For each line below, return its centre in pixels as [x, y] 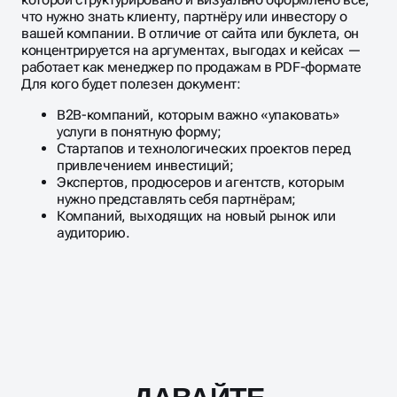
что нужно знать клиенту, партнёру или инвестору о [184, 16]
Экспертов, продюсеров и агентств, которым [201, 182]
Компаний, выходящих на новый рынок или [196, 215]
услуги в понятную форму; [139, 131]
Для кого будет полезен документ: [131, 83]
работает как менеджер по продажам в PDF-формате [191, 66]
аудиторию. [93, 232]
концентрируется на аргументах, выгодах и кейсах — [191, 50]
